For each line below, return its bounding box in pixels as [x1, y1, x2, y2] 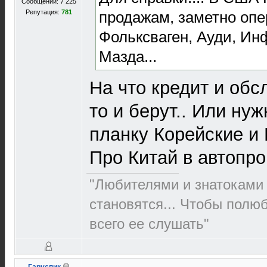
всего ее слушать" [89, 215, 209, 232]
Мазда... [99, 47, 157, 66]
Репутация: [25, 8, 61, 15]
